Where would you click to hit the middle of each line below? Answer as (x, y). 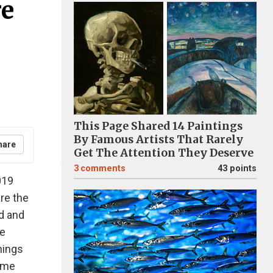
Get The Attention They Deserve (164, 153)
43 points (237, 168)
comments (103, 168)
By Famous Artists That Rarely (158, 140)
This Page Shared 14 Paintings (158, 126)
